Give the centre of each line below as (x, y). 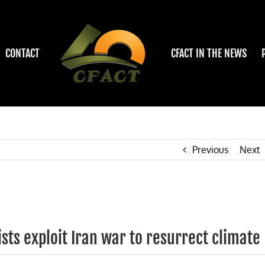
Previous (210, 150)
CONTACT (22, 53)
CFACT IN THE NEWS (209, 53)
